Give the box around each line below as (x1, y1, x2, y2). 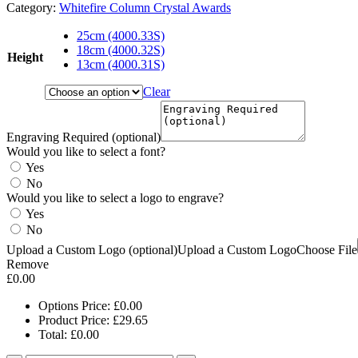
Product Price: (38, 313, 113, 328)
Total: (38, 328, 70, 342)
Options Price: (38, 299, 113, 313)
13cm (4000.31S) (77, 58, 165, 72)
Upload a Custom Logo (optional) (6, 243, 177, 257)
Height (7, 50, 43, 65)
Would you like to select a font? (6, 145, 165, 159)
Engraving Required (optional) (6, 130, 161, 145)
